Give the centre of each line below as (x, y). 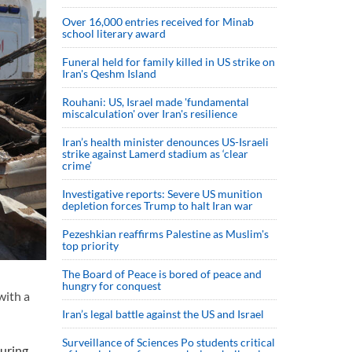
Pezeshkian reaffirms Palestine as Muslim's (165, 234)
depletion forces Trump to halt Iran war (158, 205)
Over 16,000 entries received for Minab (158, 22)
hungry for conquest (112, 286)
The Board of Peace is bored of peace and (162, 274)
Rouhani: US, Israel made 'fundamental (156, 102)
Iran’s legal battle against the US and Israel (163, 314)
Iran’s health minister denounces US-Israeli (165, 142)
